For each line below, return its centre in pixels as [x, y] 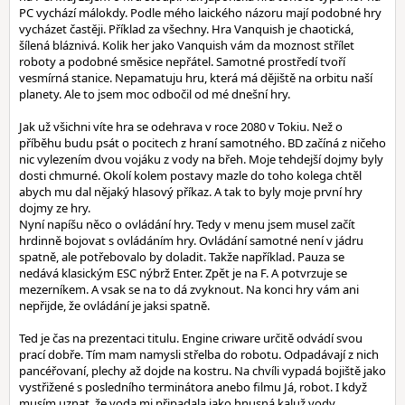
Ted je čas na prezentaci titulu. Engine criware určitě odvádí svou [191, 338]
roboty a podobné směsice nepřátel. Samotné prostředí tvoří [182, 61]
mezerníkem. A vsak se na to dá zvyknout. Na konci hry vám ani [189, 289]
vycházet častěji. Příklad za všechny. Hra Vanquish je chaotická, [186, 29]
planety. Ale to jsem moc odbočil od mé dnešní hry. [155, 94]
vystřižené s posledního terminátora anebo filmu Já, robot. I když [193, 387]
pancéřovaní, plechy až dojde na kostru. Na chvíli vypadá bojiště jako [202, 371]
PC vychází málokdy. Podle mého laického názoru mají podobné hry [200, 13]
